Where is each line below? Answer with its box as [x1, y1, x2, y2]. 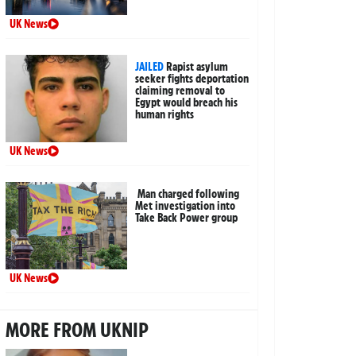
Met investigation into [135, 198, 236, 213]
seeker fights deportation [135, 71, 250, 86]
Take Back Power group [135, 210, 238, 225]
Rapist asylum [166, 59, 229, 74]
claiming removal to [135, 83, 226, 98]
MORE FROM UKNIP [5, 316, 149, 342]
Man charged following [137, 186, 240, 201]
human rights [135, 106, 195, 122]
